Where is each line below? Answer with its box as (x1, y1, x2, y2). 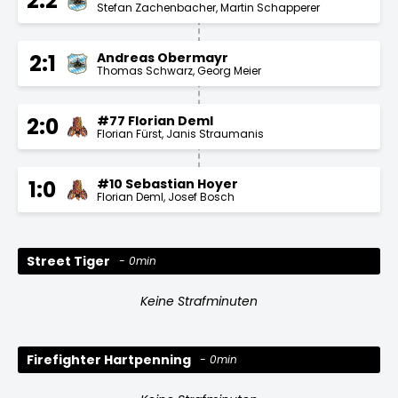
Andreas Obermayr (97, 48, 228, 67)
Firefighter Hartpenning (27, 350, 191, 369)
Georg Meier (197, 62, 261, 78)
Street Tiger (27, 251, 110, 270)
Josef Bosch (168, 188, 235, 204)
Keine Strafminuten (140, 292, 258, 310)
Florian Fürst (97, 125, 162, 141)
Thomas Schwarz (97, 62, 193, 78)
